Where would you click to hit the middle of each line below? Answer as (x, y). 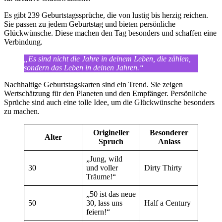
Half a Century (167, 203)
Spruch (111, 142)
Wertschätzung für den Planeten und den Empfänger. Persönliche (105, 94)
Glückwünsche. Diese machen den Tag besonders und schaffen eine (110, 33)
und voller (102, 168)
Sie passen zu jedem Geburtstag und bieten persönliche (90, 24)
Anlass (169, 142)
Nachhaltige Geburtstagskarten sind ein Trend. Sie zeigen (93, 85)
